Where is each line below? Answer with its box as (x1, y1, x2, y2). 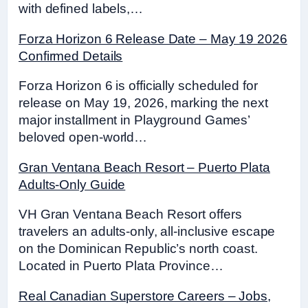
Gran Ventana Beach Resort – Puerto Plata (19, 159, 270, 175)
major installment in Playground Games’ (19, 113, 250, 127)
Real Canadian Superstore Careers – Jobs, (19, 288, 271, 303)
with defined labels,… (19, 1, 143, 16)
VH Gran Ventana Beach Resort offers (19, 207, 242, 221)
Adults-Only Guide (19, 177, 126, 192)
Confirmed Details (19, 48, 123, 63)
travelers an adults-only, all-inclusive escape (19, 224, 276, 239)
